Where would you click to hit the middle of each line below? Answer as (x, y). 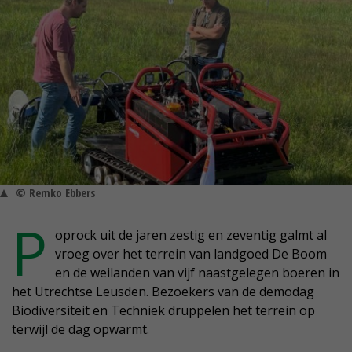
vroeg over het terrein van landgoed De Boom (191, 254)
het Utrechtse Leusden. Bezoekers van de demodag (163, 292)
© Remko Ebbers (55, 193)
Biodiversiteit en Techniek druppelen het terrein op (163, 311)
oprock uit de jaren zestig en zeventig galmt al (191, 235)
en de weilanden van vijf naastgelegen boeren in (197, 273)
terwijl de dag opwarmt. (81, 330)
